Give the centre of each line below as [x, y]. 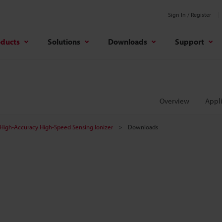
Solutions [64, 41]
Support [190, 41]
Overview [174, 101]
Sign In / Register [190, 15]
